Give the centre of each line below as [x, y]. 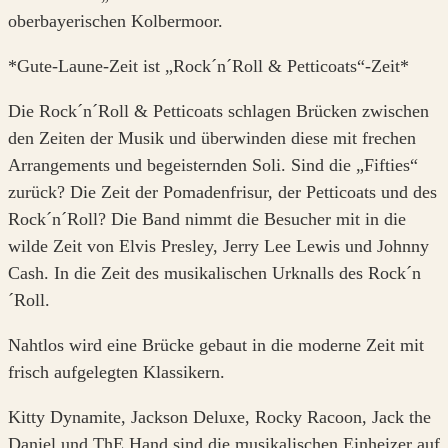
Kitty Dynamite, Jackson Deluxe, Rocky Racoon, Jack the [219, 417]
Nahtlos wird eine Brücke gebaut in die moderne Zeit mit [216, 345]
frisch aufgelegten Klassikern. [116, 372]
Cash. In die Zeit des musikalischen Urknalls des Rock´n [214, 273]
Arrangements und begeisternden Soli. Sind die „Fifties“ [213, 165]
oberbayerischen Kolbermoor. [115, 21]
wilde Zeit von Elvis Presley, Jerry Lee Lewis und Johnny [218, 246]
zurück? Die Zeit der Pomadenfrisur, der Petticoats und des [222, 192]
